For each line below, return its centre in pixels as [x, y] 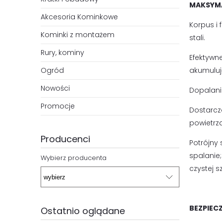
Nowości [55, 88]
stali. [197, 38]
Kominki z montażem [78, 35]
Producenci [65, 139]
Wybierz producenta [74, 158]
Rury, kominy [62, 53]
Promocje [58, 106]
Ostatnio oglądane [83, 211]
